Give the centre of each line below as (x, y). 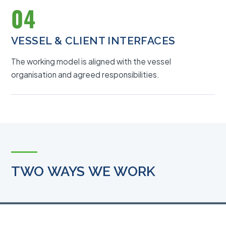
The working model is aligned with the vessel (91, 61)
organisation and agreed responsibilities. (85, 74)
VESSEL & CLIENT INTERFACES (93, 41)
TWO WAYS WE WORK (83, 171)
